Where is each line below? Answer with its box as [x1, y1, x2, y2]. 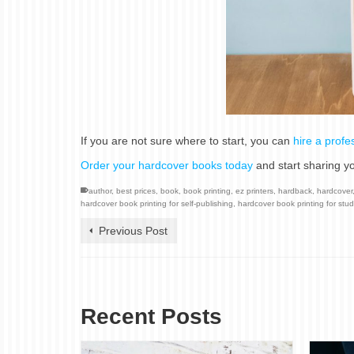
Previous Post [99, 224, 168, 238]
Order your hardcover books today [81, 159, 253, 172]
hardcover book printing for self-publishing [81, 199, 233, 209]
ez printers [235, 186, 273, 196]
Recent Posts [81, 304, 222, 330]
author [88, 186, 111, 196]
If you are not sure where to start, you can [81, 134, 293, 148]
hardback [278, 186, 312, 196]
